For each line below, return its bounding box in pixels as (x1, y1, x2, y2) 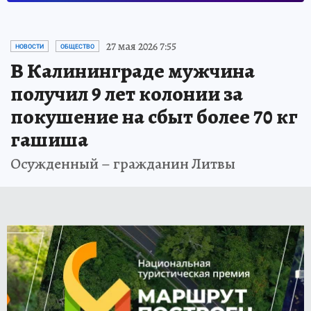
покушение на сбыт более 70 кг (10, 102, 298, 131)
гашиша (10, 125, 88, 153)
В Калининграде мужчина (10, 56, 255, 85)
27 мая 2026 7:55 (106, 38, 176, 54)
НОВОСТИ (15, 42, 44, 50)
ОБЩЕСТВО (60, 42, 94, 50)
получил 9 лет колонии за (10, 79, 243, 108)
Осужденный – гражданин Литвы (10, 153, 235, 174)
